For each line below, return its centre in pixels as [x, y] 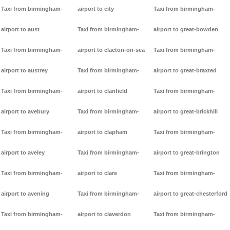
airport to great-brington [187, 153]
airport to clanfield [102, 91]
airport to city [95, 9]
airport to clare [97, 173]
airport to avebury [25, 112]
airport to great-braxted [185, 71]
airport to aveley [23, 153]
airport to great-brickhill [186, 112]
